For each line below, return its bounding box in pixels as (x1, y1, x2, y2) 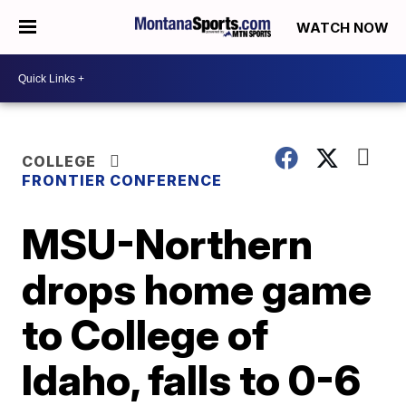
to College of (22, 309, 269, 360)
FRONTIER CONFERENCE (22, 171, 223, 189)
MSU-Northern (22, 218, 314, 269)
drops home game (22, 264, 372, 314)
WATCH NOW (296, 19, 392, 37)
